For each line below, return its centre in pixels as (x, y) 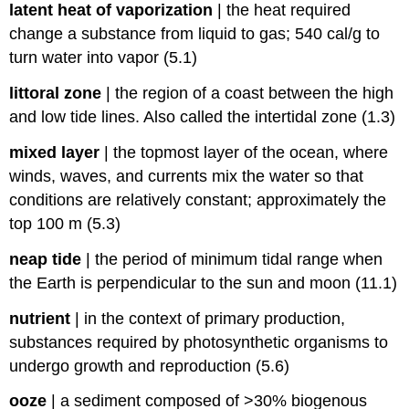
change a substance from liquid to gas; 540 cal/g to (195, 34)
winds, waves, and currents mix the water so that (187, 177)
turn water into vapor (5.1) (104, 58)
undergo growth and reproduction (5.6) (150, 366)
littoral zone (56, 94)
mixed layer (55, 153)
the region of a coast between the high (255, 94)
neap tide (46, 259)
